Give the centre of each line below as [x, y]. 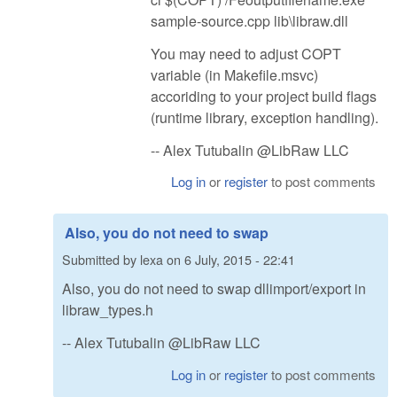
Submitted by [101, 259]
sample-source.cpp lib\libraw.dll [249, 20]
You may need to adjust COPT [246, 53]
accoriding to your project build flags [264, 96]
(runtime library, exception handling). [265, 117]
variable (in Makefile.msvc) [234, 74]
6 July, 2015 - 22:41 [240, 259]
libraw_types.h [108, 310]
